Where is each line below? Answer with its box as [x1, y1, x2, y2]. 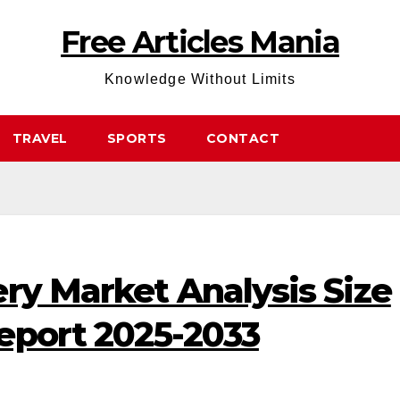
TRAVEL [12, 130, 68, 146]
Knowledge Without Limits [104, 71, 296, 87]
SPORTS [106, 130, 167, 146]
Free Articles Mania [61, 23, 339, 61]
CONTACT [205, 130, 279, 146]
